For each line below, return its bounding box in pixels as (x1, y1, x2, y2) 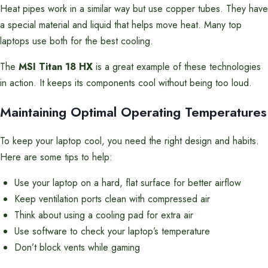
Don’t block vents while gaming (14, 240, 140, 254)
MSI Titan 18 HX (19, 60, 93, 74)
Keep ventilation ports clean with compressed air (14, 192, 210, 206)
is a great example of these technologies (93, 60, 261, 74)
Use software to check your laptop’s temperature (14, 224, 210, 238)
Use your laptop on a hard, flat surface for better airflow (14, 176, 241, 190)
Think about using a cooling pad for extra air (14, 208, 193, 222)
